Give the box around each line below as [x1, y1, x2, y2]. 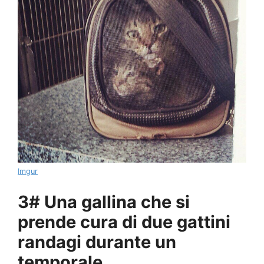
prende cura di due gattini [18, 211, 230, 232]
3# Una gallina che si [18, 191, 190, 212]
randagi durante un [18, 231, 176, 252]
